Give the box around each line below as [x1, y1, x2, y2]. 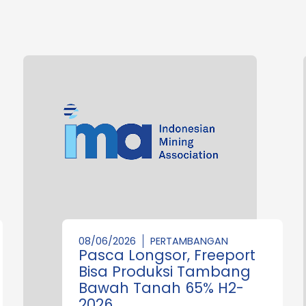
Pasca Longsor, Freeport [79, 245, 255, 265]
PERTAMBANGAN [150, 234, 228, 248]
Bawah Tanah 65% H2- [79, 277, 244, 298]
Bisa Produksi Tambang [79, 261, 251, 281]
